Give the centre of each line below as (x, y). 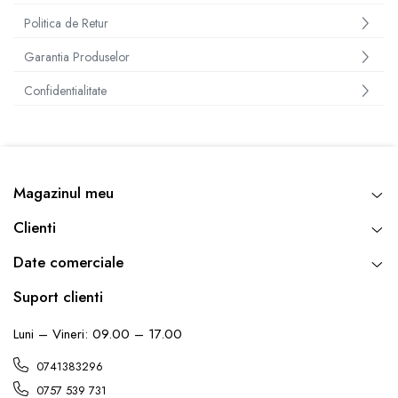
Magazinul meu (64, 193)
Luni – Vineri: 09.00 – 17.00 (98, 334)
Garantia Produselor (77, 57)
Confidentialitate (65, 91)
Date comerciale (68, 262)
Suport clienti (58, 297)
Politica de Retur (66, 23)
